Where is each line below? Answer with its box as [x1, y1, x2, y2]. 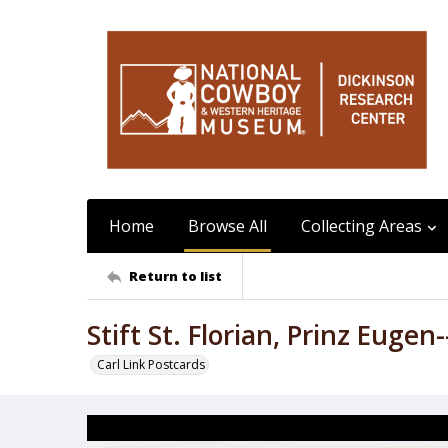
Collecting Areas [301, 215, 422, 237]
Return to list [129, 266, 222, 285]
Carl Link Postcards [97, 356, 205, 373]
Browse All [188, 215, 267, 237]
